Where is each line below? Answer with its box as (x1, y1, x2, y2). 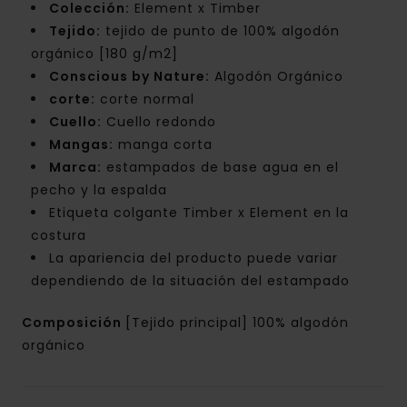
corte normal (95, 90, 194, 109)
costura (31, 226, 86, 245)
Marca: (49, 158, 102, 177)
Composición (22, 313, 125, 333)
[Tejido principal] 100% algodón (125, 313, 349, 333)
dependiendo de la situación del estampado (31, 272, 350, 291)
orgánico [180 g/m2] (31, 45, 178, 64)
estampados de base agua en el (102, 158, 339, 177)
